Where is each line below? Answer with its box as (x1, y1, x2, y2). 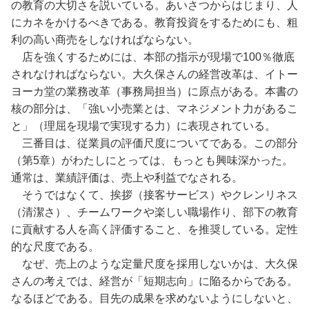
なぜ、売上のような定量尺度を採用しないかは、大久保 (11, 258, 298, 270)
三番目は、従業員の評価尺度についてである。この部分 (11, 137, 298, 149)
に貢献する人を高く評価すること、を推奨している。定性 (11, 223, 298, 235)
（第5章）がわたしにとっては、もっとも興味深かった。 (11, 154, 293, 166)
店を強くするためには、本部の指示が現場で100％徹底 (11, 51, 295, 63)
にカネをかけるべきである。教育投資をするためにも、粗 (11, 17, 298, 28)
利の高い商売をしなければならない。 (11, 34, 199, 46)
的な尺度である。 (11, 241, 99, 252)
